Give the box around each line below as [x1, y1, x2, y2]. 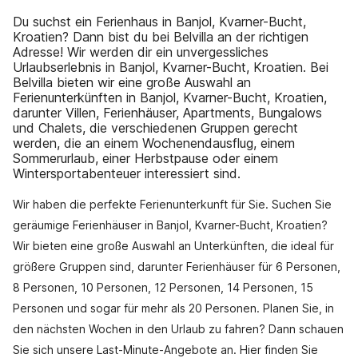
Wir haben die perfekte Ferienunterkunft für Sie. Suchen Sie [13, 197, 332, 211]
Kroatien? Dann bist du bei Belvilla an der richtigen [13, 29, 308, 45]
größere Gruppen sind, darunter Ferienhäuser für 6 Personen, [13, 260, 340, 273]
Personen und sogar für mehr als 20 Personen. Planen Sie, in [13, 301, 334, 315]
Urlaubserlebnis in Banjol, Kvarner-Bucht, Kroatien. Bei [13, 59, 328, 75]
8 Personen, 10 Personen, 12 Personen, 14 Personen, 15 [13, 280, 313, 294]
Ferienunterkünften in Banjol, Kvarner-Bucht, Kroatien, [13, 89, 327, 105]
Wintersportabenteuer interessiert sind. [13, 165, 241, 181]
